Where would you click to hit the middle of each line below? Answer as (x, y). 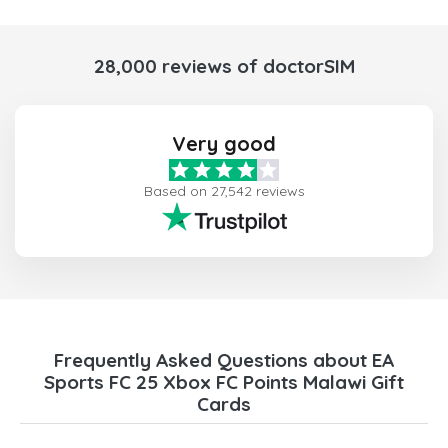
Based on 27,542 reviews (224, 191)
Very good (224, 144)
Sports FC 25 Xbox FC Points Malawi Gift (224, 382)
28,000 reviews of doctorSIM (224, 66)
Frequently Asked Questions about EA (224, 360)
